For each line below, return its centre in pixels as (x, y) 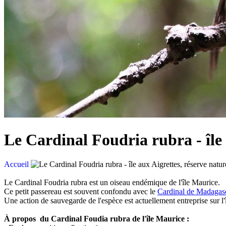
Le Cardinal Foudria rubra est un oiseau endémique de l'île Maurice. (112, 183)
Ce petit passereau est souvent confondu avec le (81, 192)
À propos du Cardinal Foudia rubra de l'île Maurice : (97, 219)
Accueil (16, 164)
